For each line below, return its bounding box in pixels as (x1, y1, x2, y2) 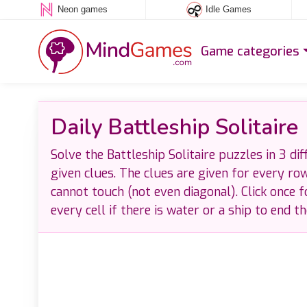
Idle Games (205, 4, 251, 15)
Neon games (57, 4, 108, 15)
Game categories (201, 42, 300, 60)
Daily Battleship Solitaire (50, 112, 298, 142)
